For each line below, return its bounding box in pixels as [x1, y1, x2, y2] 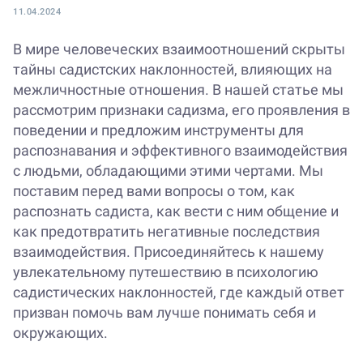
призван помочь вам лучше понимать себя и [13, 304, 316, 322]
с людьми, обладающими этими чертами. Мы [13, 162, 323, 180]
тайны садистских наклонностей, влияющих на [13, 61, 332, 79]
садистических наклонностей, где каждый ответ [13, 284, 344, 301]
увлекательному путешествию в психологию [13, 263, 318, 281]
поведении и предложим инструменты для [13, 122, 304, 139]
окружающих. [13, 324, 108, 342]
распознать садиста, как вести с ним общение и [13, 203, 339, 220]
